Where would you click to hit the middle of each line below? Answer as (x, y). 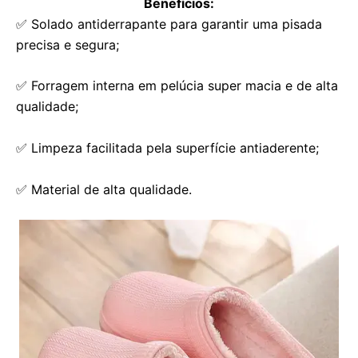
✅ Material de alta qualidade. (104, 189)
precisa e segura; (68, 44)
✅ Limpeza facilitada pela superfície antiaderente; (167, 147)
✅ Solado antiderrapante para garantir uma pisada (169, 24)
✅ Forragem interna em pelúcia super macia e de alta (177, 86)
